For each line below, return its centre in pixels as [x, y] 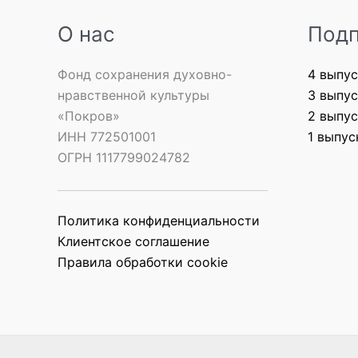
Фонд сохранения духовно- [145, 74]
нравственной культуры [133, 95]
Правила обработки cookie [143, 262]
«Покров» [89, 115]
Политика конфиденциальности [159, 220]
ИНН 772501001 [107, 136]
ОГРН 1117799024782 [124, 157]
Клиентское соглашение [133, 241]
